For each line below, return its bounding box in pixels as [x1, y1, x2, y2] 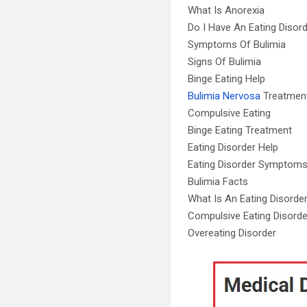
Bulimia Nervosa [188, 90, 261, 102]
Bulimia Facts [188, 175, 249, 188]
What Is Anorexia [188, 4, 265, 16]
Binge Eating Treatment [188, 124, 293, 136]
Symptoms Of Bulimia [188, 38, 286, 51]
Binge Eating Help [188, 73, 266, 85]
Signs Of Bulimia [188, 56, 262, 68]
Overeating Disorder [188, 227, 277, 239]
